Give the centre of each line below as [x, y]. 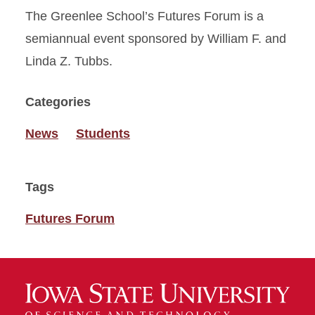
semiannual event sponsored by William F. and [156, 39]
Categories [58, 102]
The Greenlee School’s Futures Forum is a [144, 16]
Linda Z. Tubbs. [69, 61]
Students [103, 134]
